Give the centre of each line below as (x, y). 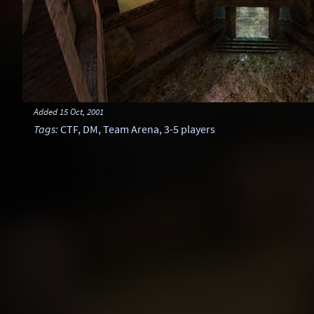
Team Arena (131, 129)
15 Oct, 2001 (82, 111)
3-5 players (190, 129)
